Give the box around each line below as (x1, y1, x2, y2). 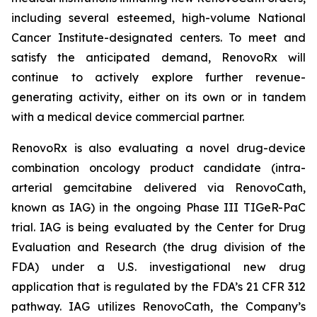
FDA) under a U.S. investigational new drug (11, 260, 306, 274)
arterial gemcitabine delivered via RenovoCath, (11, 180, 306, 195)
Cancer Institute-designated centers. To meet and (11, 30, 306, 45)
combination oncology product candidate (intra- (11, 161, 306, 175)
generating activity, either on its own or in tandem (11, 90, 306, 104)
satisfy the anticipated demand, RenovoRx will (11, 50, 306, 64)
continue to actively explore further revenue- (11, 70, 306, 84)
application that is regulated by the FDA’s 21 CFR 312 (11, 279, 306, 294)
